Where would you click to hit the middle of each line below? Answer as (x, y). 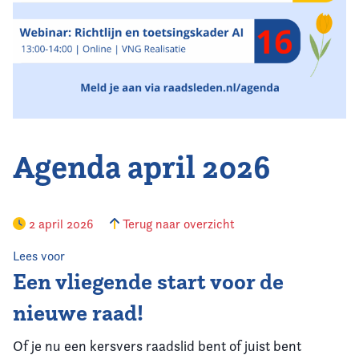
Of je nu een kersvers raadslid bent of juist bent (157, 346)
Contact (48, 73)
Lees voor (39, 256)
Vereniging (55, 31)
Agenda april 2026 (142, 167)
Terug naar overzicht (177, 224)
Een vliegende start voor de (148, 282)
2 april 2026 (61, 224)
